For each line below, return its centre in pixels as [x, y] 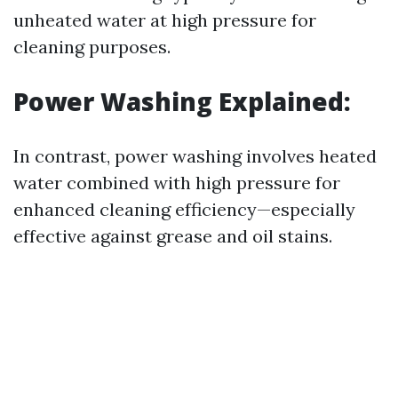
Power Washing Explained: [182, 101]
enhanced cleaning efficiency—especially [184, 209]
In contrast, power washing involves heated [195, 156]
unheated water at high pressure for [165, 20]
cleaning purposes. [92, 47]
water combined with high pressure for [177, 183]
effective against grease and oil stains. [173, 236]
